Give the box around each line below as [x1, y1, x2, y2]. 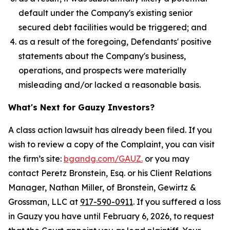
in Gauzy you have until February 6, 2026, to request [8, 211, 214, 221]
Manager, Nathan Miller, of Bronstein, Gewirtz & [8, 182, 196, 193]
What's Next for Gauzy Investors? [8, 102, 155, 112]
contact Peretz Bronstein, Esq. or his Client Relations [8, 168, 212, 178]
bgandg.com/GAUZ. [64, 154, 143, 164]
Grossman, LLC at [8, 197, 80, 207]
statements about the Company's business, [18, 51, 186, 61]
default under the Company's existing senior [18, 8, 193, 18]
